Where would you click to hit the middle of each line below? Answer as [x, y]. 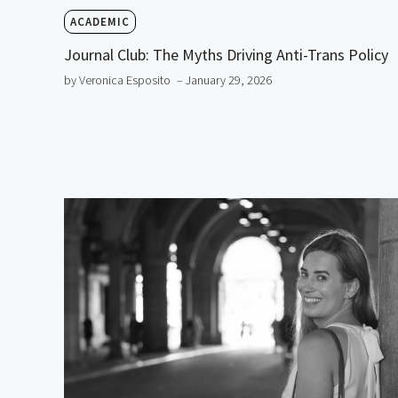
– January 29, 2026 [224, 80]
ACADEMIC [100, 21]
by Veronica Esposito [117, 80]
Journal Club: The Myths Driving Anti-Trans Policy [226, 54]
